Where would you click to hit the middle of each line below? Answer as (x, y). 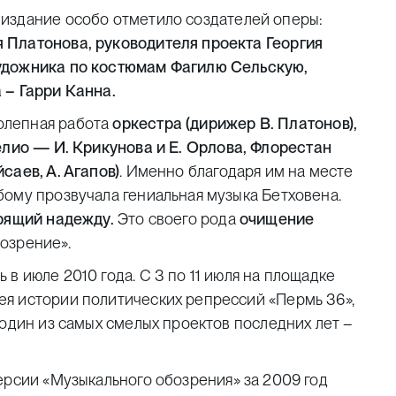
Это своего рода (176, 219)
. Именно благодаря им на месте (236, 171)
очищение (277, 219)
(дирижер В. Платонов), (272, 123)
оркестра (147, 123)
